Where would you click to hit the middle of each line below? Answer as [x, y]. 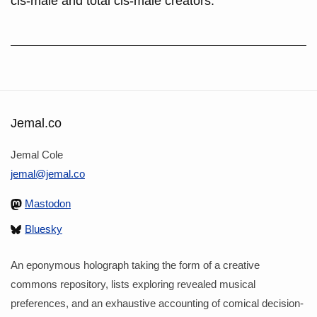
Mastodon [48, 203]
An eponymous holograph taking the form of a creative [135, 265]
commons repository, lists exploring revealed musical [133, 284]
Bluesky [44, 229]
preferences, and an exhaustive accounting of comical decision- [157, 303]
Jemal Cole [37, 154]
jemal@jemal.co [48, 173]
